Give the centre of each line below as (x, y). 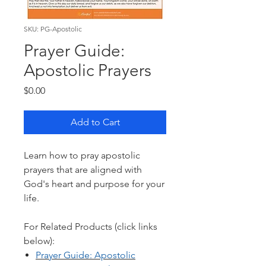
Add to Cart (95, 122)
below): (39, 241)
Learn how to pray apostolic (82, 155)
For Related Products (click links (91, 227)
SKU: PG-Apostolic (53, 29)
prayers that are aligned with (83, 170)
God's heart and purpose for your (94, 184)
